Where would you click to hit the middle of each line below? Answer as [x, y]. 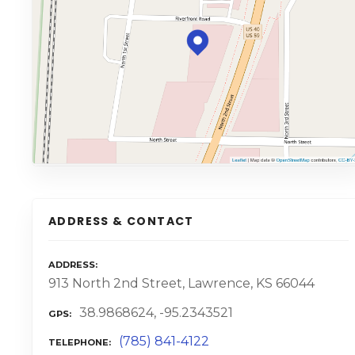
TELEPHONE [78, 343]
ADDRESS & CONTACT [121, 221]
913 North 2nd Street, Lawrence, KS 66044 [181, 283]
